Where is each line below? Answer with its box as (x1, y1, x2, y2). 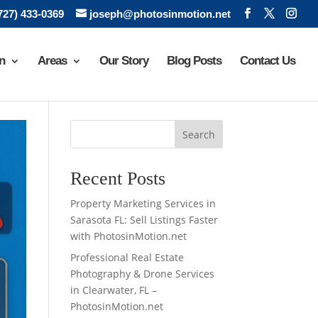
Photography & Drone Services (70, 267, 214, 280)
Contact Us (240, 54, 295, 67)
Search (182, 127, 215, 141)
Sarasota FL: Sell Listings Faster (70, 213, 218, 226)
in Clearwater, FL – (70, 283, 157, 297)
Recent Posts (70, 168, 165, 189)
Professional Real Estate (70, 251, 184, 264)
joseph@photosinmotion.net (89, 8, 231, 21)
